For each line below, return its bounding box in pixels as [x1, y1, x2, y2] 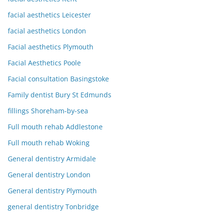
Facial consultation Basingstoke [8, 74, 109, 84]
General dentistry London [8, 170, 91, 180]
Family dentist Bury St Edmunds [8, 90, 111, 100]
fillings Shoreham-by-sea [8, 106, 88, 116]
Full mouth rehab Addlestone [8, 122, 103, 132]
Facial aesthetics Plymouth [8, 42, 93, 52]
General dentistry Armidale [8, 154, 96, 164]
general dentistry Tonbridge [8, 202, 99, 212]
